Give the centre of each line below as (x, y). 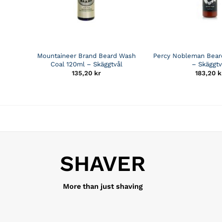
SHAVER (103, 163)
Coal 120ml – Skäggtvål (87, 64)
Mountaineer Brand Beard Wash (87, 55)
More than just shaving (103, 186)
